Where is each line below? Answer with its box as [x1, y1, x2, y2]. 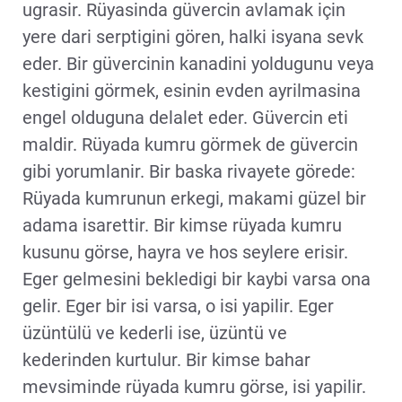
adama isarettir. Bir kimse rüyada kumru [22, 214, 342, 236]
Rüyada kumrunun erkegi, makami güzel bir [22, 187, 366, 209]
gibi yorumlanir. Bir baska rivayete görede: [22, 160, 355, 182]
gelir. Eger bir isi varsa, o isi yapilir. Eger [22, 294, 334, 317]
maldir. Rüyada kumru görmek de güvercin [22, 133, 358, 155]
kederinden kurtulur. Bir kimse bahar [22, 348, 310, 371]
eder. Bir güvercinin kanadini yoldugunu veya [22, 52, 374, 74]
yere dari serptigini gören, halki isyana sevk [22, 25, 363, 48]
